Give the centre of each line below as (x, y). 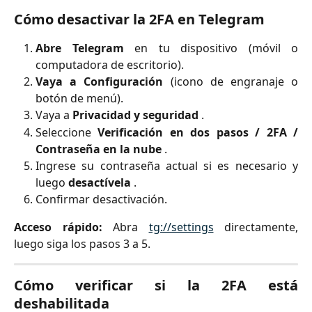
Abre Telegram (80, 48)
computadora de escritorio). (110, 65)
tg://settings (181, 227)
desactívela (100, 182)
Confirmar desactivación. (101, 199)
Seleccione (67, 132)
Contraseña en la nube (99, 149)
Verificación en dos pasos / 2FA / (198, 132)
